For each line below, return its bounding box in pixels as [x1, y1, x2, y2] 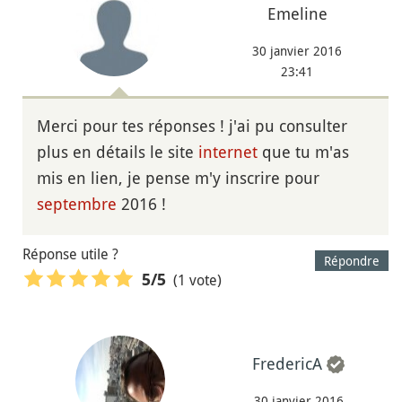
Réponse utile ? [22, 244, 118, 265]
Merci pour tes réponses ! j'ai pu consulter [37, 115, 347, 137]
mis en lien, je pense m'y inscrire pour [37, 167, 319, 189]
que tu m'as [258, 141, 349, 163]
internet [198, 141, 258, 163]
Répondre [324, 252, 380, 270]
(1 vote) [173, 269, 222, 290]
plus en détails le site [37, 141, 198, 163]
